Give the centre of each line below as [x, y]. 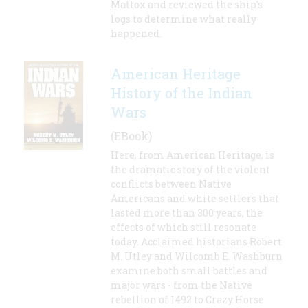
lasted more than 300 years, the [187, 213]
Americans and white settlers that [195, 199]
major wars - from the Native [181, 285]
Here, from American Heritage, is [192, 155]
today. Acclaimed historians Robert [196, 242]
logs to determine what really [184, 19]
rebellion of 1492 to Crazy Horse [187, 300]
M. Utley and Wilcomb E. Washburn [197, 256]
